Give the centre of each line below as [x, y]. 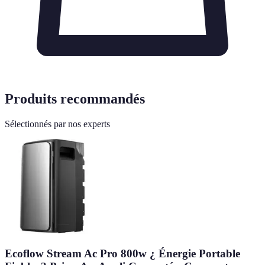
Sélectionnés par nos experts [57, 124]
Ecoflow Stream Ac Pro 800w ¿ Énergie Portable [122, 254]
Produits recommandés [75, 99]
